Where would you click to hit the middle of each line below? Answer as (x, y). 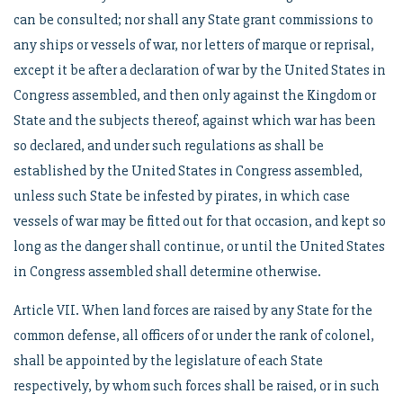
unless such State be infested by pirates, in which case (182, 196)
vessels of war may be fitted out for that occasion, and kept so (200, 221)
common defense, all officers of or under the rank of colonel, (194, 336)
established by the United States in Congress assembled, (188, 171)
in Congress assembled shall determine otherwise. (167, 272)
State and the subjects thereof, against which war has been (195, 121)
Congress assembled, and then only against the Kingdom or (195, 95)
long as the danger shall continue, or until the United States (199, 246)
